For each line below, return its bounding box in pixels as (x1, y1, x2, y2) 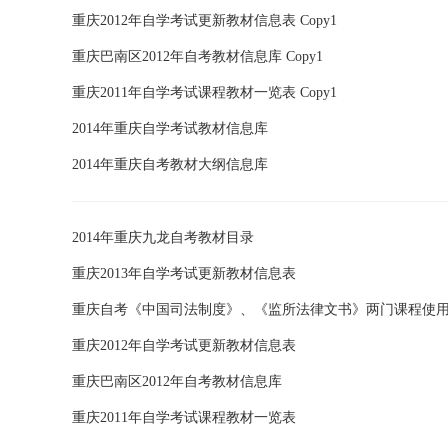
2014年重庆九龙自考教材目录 (72, 230, 254, 245)
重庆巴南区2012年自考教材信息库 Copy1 (72, 49, 323, 64)
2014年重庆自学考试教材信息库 (72, 121, 268, 136)
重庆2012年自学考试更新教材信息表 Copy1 (72, 13, 337, 28)
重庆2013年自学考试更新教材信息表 (72, 266, 296, 281)
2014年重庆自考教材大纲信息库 (72, 157, 268, 172)
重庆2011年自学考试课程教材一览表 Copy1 (72, 85, 337, 100)
